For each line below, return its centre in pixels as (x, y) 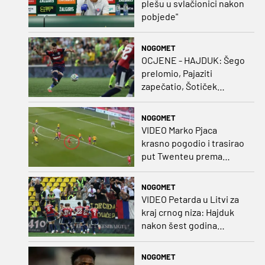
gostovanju (164, 251)
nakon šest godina (179, 225)
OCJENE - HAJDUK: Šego (193, 60)
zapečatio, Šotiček (179, 86)
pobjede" (159, 17)
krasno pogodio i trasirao (193, 143)
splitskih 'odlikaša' (178, 112)
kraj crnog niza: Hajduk (188, 212)
